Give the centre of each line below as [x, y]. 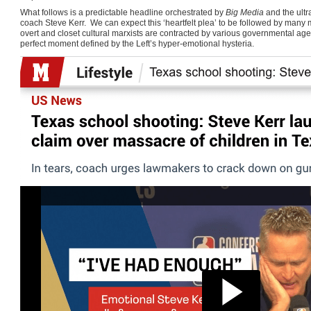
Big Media [245, 13]
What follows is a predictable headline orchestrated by [123, 13]
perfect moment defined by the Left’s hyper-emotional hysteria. [137, 44]
